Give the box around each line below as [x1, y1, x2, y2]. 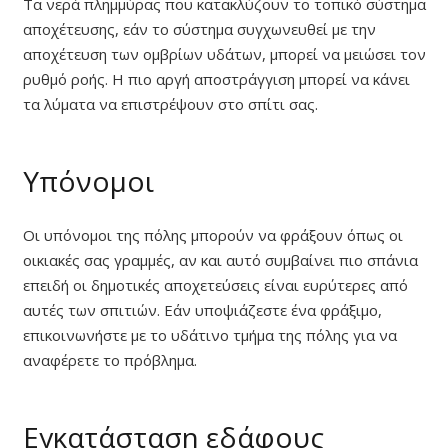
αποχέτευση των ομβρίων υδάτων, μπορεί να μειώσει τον [22, 43, 426, 64]
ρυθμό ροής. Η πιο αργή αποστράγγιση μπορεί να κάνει [22, 68, 410, 89]
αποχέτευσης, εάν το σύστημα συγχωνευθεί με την [22, 18, 376, 39]
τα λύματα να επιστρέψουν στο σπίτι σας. [22, 93, 318, 114]
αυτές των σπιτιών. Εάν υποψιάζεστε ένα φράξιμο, [22, 300, 382, 321]
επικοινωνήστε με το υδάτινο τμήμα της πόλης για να [22, 325, 397, 346]
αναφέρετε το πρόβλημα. [22, 350, 197, 371]
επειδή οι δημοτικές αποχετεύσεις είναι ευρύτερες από [22, 275, 408, 296]
